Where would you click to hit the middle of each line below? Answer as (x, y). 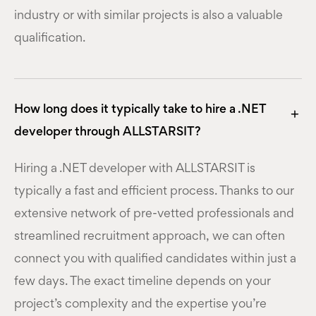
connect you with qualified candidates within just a (155, 259)
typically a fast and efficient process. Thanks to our (154, 192)
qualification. (50, 38)
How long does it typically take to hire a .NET (140, 110)
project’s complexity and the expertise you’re (140, 304)
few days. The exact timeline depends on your (142, 282)
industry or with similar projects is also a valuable (148, 16)
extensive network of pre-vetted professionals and (154, 214)
